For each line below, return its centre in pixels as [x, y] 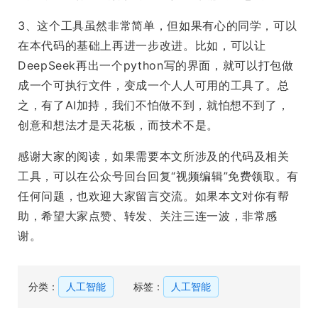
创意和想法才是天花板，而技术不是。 [118, 125]
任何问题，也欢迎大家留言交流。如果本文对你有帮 [154, 196]
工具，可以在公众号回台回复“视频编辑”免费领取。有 [158, 176]
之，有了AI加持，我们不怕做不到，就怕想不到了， [154, 105]
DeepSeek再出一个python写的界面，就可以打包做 [156, 66]
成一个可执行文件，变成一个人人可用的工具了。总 [154, 86]
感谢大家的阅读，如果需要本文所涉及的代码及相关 [154, 157]
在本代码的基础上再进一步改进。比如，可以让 [142, 46]
